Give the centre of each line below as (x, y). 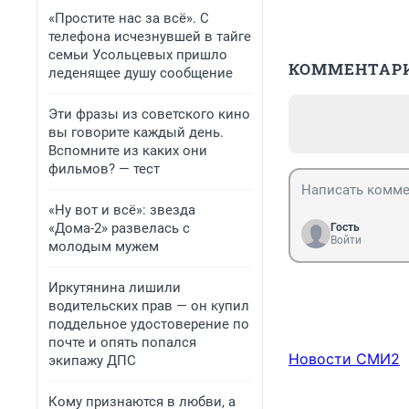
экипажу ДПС (92, 361)
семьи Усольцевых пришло (138, 55)
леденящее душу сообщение (141, 73)
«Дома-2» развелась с (119, 228)
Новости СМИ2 (344, 359)
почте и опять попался (122, 342)
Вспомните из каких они (128, 151)
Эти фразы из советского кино (149, 114)
